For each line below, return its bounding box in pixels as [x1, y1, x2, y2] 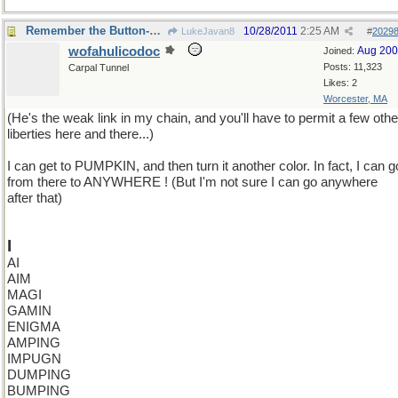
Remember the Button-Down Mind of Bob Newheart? [149, 24, 161, 37]
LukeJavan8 [179, 26, 235, 36]
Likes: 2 [323, 77, 357, 88]
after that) [7, 191, 62, 205]
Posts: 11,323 [323, 61, 382, 72]
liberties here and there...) [7, 127, 154, 141]
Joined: [323, 45, 357, 56]
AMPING [7, 336, 60, 350]
